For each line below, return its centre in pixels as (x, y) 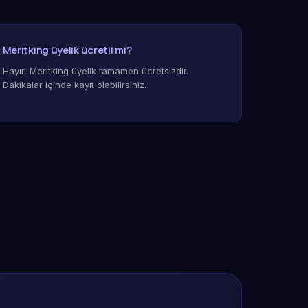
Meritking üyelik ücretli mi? (67, 50)
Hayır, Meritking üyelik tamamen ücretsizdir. (95, 71)
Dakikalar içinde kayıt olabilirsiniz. (74, 85)
